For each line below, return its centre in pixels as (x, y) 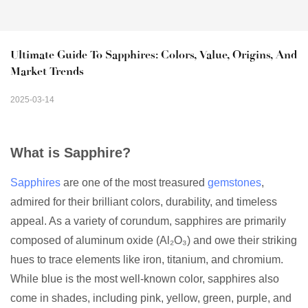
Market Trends (47, 71)
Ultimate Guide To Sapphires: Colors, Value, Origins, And (154, 55)
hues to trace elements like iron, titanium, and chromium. (147, 260)
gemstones (234, 183)
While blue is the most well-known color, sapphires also (145, 279)
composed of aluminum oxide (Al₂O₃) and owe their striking (154, 241)
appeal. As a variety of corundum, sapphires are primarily (148, 221)
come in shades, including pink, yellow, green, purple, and (151, 298)
